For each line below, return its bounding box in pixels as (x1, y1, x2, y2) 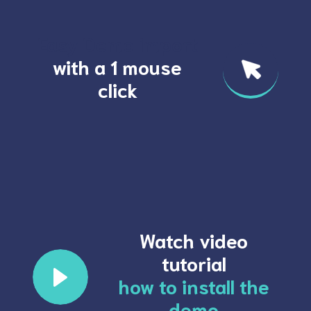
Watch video (140, 227, 248, 252)
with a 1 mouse (53, 53, 182, 78)
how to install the (118, 273, 269, 298)
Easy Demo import (37, 31, 198, 56)
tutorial (161, 250, 226, 275)
